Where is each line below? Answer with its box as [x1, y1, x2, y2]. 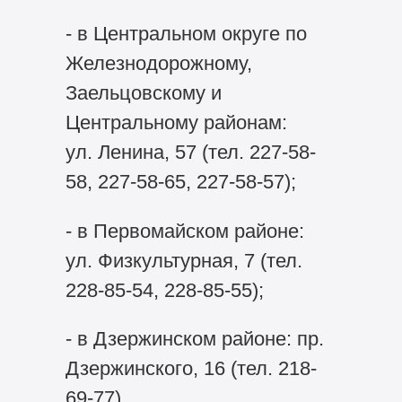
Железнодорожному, [65, 51, 252, 74]
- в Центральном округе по [65, 22, 307, 45]
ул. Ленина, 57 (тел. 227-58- [65, 140, 316, 163]
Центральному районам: [65, 110, 287, 134]
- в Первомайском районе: [65, 219, 304, 242]
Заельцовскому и [65, 81, 222, 104]
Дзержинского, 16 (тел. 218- [65, 357, 317, 380]
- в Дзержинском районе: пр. [65, 328, 324, 351]
